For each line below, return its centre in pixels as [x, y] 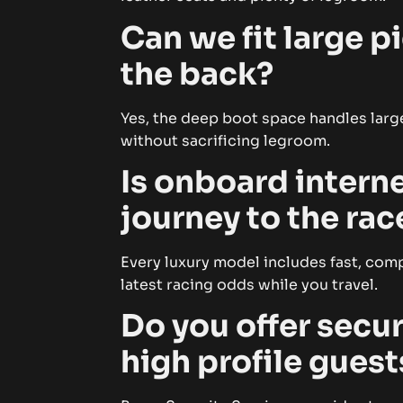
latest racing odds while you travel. [250, 285]
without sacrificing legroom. [226, 140]
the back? [197, 74]
